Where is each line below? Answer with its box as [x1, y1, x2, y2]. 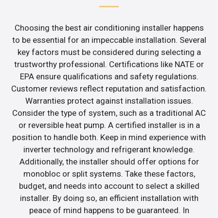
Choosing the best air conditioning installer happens [14, 23, 204, 33]
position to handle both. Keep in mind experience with [12, 132, 206, 143]
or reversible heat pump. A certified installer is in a [18, 120, 200, 130]
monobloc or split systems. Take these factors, [23, 169, 195, 179]
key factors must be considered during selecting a [17, 47, 201, 57]
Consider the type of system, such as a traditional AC [12, 108, 206, 118]
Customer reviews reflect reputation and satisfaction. [11, 84, 207, 94]
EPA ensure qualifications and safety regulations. [19, 72, 199, 82]
